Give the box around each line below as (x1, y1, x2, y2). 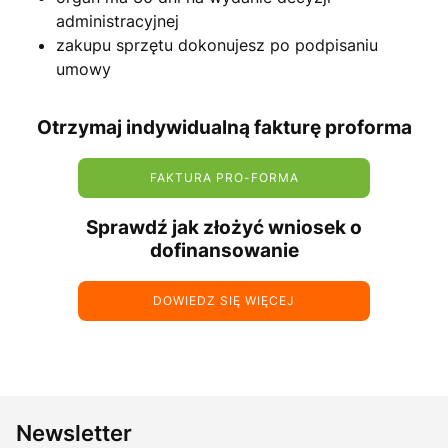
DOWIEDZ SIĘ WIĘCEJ (153, 293, 295, 309)
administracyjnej (56, 11, 179, 32)
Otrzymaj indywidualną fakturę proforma (36, 115, 412, 139)
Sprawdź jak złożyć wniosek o (86, 216, 362, 240)
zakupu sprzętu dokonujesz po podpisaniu (56, 35, 378, 56)
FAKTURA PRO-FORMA (149, 169, 299, 185)
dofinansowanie (149, 239, 299, 263)
